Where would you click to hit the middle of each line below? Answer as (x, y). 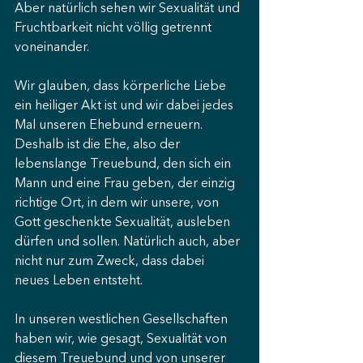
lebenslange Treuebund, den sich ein (124, 164)
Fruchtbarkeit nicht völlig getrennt (115, 28)
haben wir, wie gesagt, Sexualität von (122, 340)
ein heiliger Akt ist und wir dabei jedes (126, 106)
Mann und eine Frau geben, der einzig (126, 184)
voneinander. (52, 48)
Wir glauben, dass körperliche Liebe (122, 87)
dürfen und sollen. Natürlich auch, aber (129, 242)
